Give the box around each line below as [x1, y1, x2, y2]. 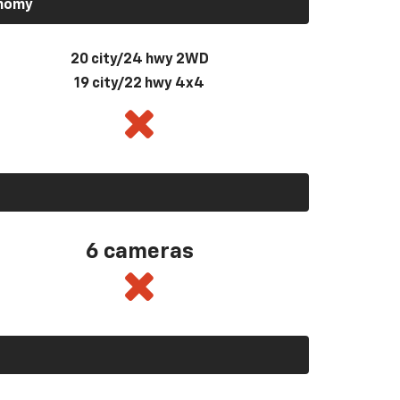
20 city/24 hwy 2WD [70, 52, 209, 67]
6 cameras [85, 240, 194, 262]
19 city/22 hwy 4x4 [74, 76, 204, 91]
